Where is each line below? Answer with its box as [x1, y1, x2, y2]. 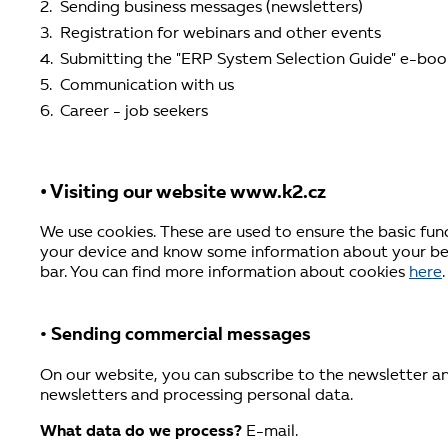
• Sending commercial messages [40, 327, 311, 345]
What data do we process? [40, 424, 242, 441]
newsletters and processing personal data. [40, 388, 353, 405]
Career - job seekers [60, 104, 208, 120]
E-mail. [242, 424, 298, 441]
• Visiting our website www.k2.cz [40, 182, 326, 203]
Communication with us [60, 78, 234, 94]
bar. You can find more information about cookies [40, 265, 409, 282]
